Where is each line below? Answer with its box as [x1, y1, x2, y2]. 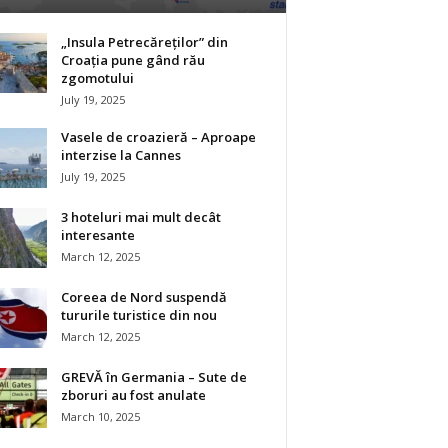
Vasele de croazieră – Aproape [60, 128, 256, 146]
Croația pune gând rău [60, 51, 205, 69]
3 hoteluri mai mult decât [60, 208, 221, 226]
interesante [60, 226, 135, 244]
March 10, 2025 [60, 409, 140, 424]
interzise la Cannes [60, 146, 181, 164]
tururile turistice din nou [60, 306, 217, 324]
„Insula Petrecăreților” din [60, 33, 228, 51]
